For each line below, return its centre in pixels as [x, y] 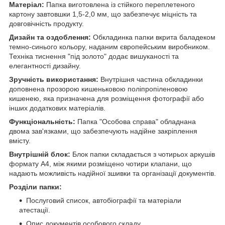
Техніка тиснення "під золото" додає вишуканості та [94, 56]
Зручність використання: [55, 79]
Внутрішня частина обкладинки [152, 79]
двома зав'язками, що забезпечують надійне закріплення [103, 131]
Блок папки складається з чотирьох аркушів [144, 154]
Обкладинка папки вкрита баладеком [153, 37]
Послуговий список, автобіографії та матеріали [104, 200]
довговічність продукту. [46, 23]
